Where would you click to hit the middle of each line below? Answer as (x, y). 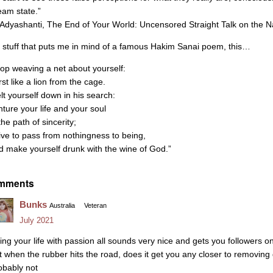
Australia (62, 206)
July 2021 (37, 221)
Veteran (95, 206)
